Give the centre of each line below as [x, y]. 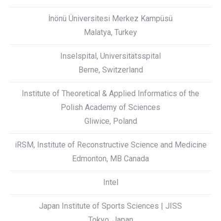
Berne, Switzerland [110, 70]
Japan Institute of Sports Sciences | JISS [110, 206]
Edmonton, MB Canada [110, 159]
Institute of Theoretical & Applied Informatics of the [110, 93]
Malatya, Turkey [110, 32]
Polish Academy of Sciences [110, 107]
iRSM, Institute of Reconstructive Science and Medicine [110, 145]
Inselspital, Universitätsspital [110, 56]
